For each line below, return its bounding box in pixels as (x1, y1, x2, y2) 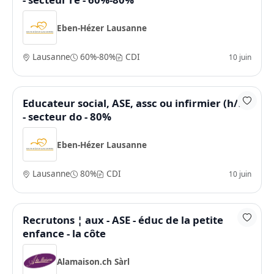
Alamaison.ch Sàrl (57, 255, 130, 267)
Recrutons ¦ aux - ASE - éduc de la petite (23, 213, 223, 227)
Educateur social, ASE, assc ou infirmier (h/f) (23, 96, 246, 110)
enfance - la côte (23, 226, 106, 240)
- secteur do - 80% (23, 109, 111, 124)
